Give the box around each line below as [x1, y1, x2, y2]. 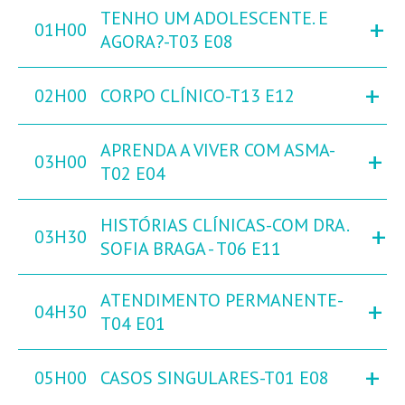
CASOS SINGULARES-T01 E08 [100, 366, 329, 391]
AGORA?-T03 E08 [100, 30, 233, 54]
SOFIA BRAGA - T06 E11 [100, 237, 281, 261]
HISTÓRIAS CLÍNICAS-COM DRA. [100, 213, 348, 238]
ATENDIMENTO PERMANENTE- [100, 288, 344, 313]
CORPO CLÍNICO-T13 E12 [100, 84, 295, 108]
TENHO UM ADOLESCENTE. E [100, 6, 328, 31]
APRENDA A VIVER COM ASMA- [100, 138, 335, 163]
